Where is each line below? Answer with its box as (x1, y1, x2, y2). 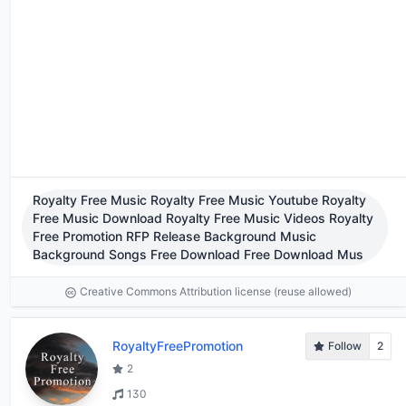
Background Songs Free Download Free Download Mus (33, 246, 363, 262)
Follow (328, 338, 362, 353)
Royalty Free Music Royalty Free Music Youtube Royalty (33, 191, 366, 208)
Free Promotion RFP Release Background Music (33, 227, 316, 244)
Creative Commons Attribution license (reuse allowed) (80, 284, 352, 298)
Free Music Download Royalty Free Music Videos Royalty (33, 209, 373, 226)
